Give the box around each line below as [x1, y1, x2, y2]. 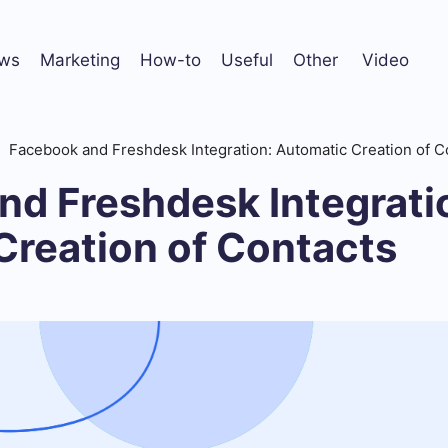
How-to [140, 49, 201, 70]
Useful [221, 49, 273, 70]
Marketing [40, 49, 120, 70]
